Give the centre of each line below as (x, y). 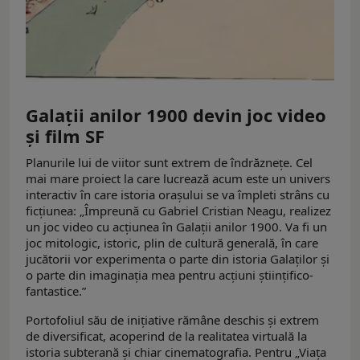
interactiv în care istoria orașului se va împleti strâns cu (178, 195)
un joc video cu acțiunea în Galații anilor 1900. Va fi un (176, 227)
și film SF (65, 136)
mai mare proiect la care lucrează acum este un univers (178, 179)
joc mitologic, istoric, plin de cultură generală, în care (172, 243)
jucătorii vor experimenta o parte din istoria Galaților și (178, 259)
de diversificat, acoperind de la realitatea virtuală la (166, 336)
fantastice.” (56, 291)
